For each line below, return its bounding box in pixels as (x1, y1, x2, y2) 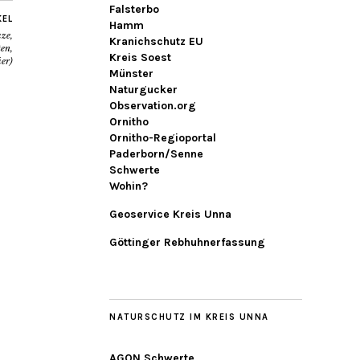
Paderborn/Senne (109, 147, 203, 161)
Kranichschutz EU (109, 35, 203, 48)
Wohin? (109, 179, 148, 193)
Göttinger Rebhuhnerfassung (109, 235, 265, 249)
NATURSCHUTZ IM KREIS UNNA (109, 312, 269, 322)
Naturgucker (109, 83, 178, 96)
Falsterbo (109, 2, 159, 16)
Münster (109, 67, 153, 80)
